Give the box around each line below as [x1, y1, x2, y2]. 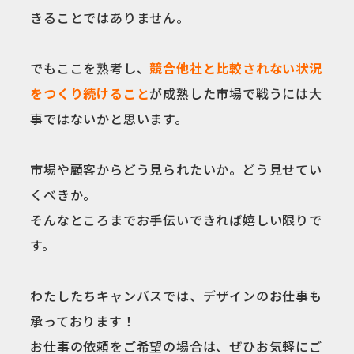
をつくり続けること [30, 83, 150, 103]
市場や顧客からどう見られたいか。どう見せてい [30, 159, 322, 179]
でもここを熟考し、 [30, 58, 150, 77]
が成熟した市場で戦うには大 [149, 83, 322, 103]
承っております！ [30, 311, 136, 330]
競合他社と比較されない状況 [149, 58, 322, 77]
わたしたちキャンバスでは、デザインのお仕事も [30, 285, 322, 305]
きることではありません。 [30, 7, 190, 27]
